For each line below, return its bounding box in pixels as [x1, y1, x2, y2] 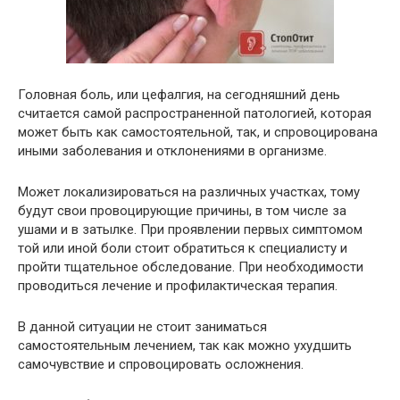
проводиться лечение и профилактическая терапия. [18, 278, 337, 294]
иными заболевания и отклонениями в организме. [18, 143, 327, 159]
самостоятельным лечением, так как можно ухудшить [18, 337, 352, 354]
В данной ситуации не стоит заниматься [18, 319, 267, 335]
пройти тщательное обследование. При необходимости [18, 259, 363, 275]
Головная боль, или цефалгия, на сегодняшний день [18, 87, 340, 103]
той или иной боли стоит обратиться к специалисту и [18, 240, 347, 256]
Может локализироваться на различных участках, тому [18, 184, 360, 200]
